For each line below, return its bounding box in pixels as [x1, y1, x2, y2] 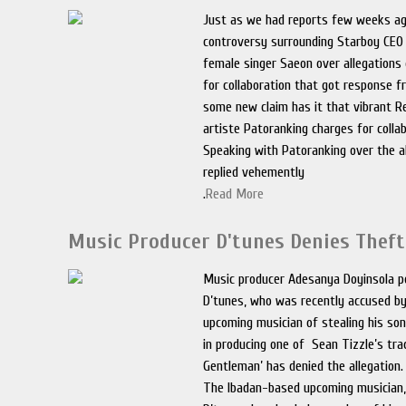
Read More [206, 186, 265, 202]
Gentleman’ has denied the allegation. [203, 358, 404, 374]
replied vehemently [203, 164, 305, 180]
